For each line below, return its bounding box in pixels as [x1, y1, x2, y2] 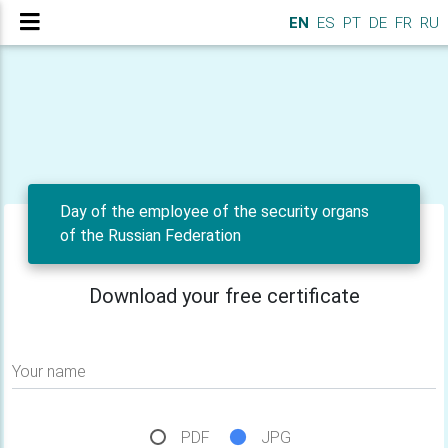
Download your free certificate [88, 284, 360, 308]
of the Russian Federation [60, 226, 241, 245]
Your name [12, 362, 86, 381]
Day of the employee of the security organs [60, 202, 369, 221]
